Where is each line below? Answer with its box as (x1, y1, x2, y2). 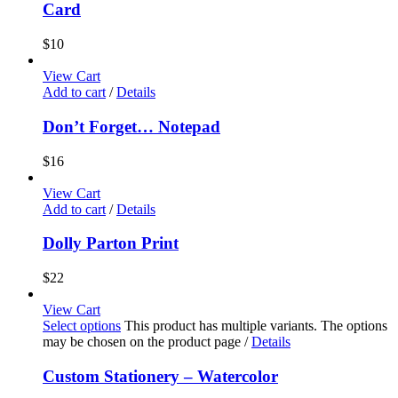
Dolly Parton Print (43, 234, 179, 253)
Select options (43, 317, 121, 333)
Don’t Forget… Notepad (43, 116, 220, 136)
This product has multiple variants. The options (124, 317, 387, 333)
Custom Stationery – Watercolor (43, 366, 278, 386)
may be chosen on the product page (43, 333, 244, 349)
